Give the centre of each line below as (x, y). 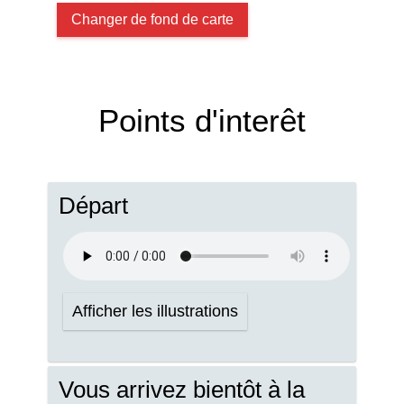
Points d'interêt (202, 120)
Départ (93, 206)
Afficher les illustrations (155, 311)
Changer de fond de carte (152, 19)
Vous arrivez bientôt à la (182, 390)
